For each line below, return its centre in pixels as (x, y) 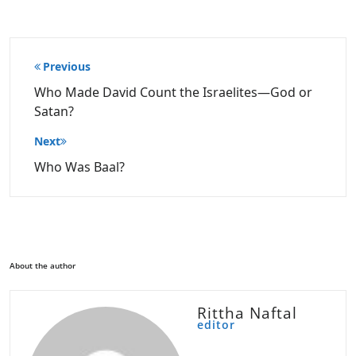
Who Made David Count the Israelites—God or (173, 92)
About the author (43, 265)
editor (216, 324)
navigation (70, 77)
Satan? (54, 111)
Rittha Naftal (247, 313)
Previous (67, 66)
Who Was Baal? (79, 166)
